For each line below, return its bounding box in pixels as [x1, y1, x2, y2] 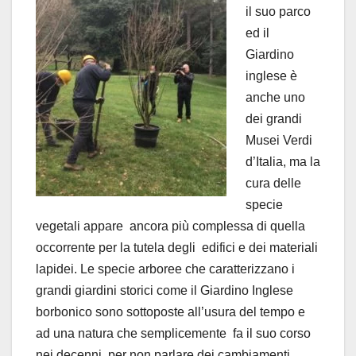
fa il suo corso [233, 326, 311, 340]
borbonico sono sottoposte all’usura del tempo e [36, 304, 305, 319]
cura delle [246, 176, 301, 190]
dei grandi [246, 111, 302, 126]
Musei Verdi [246, 133, 312, 147]
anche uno [246, 90, 305, 104]
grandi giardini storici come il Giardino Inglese [36, 283, 293, 297]
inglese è [246, 68, 297, 83]
